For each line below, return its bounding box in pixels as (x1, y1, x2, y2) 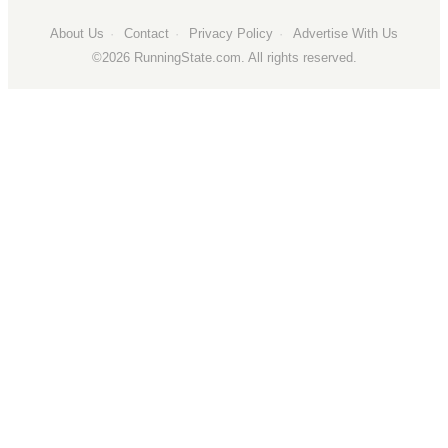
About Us (50, 25, 104, 41)
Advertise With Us (293, 25, 398, 41)
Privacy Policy (189, 25, 273, 41)
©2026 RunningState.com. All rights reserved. (91, 49, 357, 65)
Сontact (124, 25, 169, 41)
